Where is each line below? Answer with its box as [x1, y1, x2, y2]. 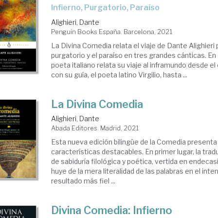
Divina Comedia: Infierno [51, 204, 173, 217]
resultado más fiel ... [51, 177, 116, 185]
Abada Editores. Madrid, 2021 [51, 124, 139, 132]
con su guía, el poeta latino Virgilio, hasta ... [51, 71, 188, 79]
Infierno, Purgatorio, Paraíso [53, 3, 160, 13]
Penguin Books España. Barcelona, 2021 [51, 28, 173, 36]
